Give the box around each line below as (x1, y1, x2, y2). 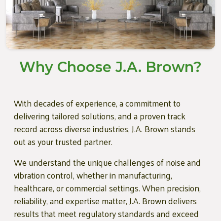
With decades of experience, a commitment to (14, 95, 181, 111)
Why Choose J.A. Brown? (19, 58, 202, 75)
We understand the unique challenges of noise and (14, 154, 201, 170)
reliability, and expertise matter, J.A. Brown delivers (14, 192, 197, 209)
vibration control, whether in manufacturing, (14, 167, 172, 183)
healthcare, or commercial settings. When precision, (14, 180, 201, 196)
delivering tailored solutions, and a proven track (14, 108, 185, 124)
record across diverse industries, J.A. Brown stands (14, 120, 195, 137)
